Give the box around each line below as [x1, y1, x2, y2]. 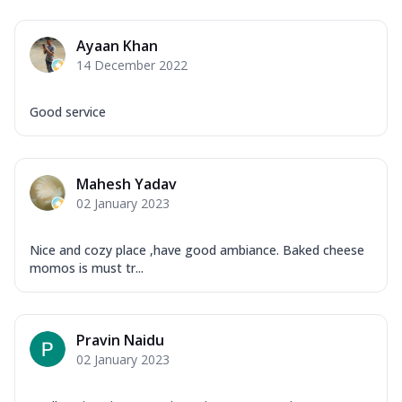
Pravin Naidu [76, 329, 164, 350]
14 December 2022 [76, 56, 188, 74]
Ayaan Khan [76, 35, 158, 56]
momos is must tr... [30, 258, 144, 276]
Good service [30, 102, 106, 120]
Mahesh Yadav [76, 173, 177, 194]
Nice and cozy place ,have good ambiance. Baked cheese [30, 240, 364, 258]
